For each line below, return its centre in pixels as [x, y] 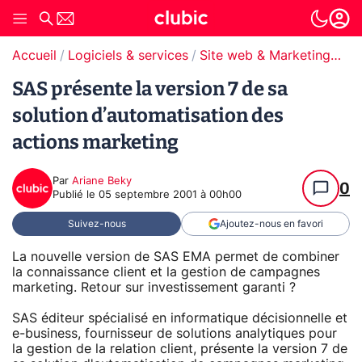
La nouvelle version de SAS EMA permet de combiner [176, 257]
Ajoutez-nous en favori [271, 224]
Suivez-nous [97, 224]
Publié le [76, 195]
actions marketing [95, 142]
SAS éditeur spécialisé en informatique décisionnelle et [180, 318]
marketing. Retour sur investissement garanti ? [154, 287]
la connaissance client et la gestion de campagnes [166, 272]
